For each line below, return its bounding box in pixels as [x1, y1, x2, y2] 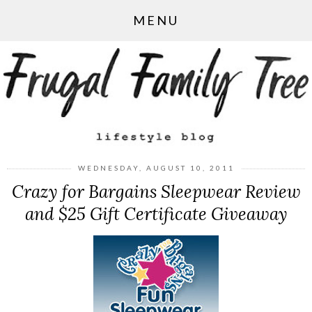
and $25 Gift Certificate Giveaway [24, 202, 288, 225]
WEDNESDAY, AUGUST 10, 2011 [77, 163, 235, 172]
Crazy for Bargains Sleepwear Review [11, 180, 301, 203]
